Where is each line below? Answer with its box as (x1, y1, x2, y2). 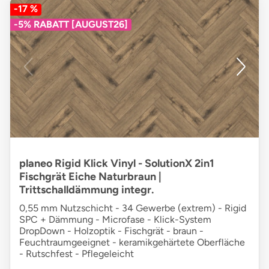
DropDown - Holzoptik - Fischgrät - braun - (19, 225, 204, 237)
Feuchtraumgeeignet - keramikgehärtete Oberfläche (19, 237, 245, 249)
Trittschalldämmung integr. (19, 183, 154, 197)
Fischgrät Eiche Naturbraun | (19, 170, 162, 184)
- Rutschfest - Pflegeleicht (19, 248, 134, 260)
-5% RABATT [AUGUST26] (14, 19, 128, 31)
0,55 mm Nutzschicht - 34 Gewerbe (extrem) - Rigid (19, 202, 246, 214)
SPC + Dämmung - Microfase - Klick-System (19, 214, 211, 226)
